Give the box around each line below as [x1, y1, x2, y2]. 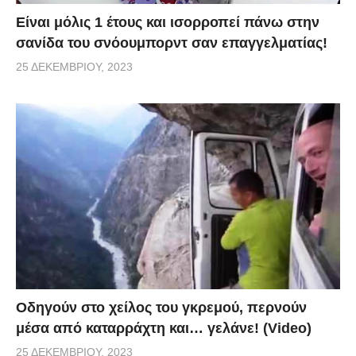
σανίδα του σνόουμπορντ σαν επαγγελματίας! [16, 34, 327, 51]
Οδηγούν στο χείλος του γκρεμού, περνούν [16, 299, 307, 315]
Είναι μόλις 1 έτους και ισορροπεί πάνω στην [16, 14, 319, 30]
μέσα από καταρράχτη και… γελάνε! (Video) [16, 319, 311, 336]
